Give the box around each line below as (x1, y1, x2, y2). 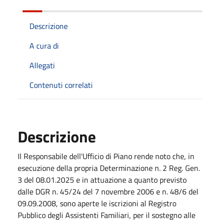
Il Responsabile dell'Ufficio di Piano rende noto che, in (18, 150, 194, 162)
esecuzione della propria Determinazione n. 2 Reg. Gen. (18, 162, 200, 174)
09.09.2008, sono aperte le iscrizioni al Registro (18, 197, 176, 209)
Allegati (29, 59, 55, 71)
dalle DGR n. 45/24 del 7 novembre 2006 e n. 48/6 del (18, 185, 198, 197)
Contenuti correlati (29, 79, 93, 91)
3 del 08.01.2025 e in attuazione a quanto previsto (18, 173, 187, 186)
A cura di (29, 39, 59, 52)
